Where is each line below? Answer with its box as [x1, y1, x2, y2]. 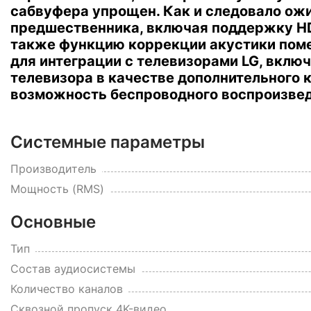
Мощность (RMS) [10, 182, 104, 196]
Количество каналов [10, 282, 123, 296]
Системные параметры [10, 132, 205, 152]
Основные [10, 212, 96, 232]
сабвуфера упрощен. [10, 3, 160, 19]
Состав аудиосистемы [10, 262, 135, 276]
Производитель [10, 162, 96, 176]
